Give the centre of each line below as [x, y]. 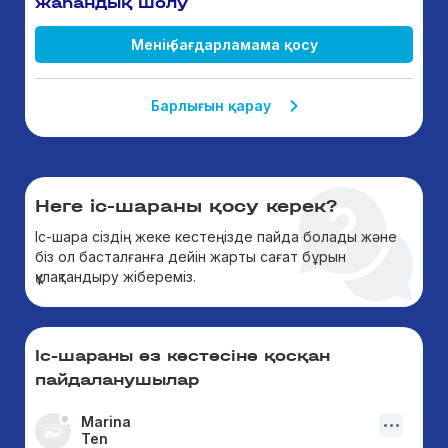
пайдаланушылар [117, 379]
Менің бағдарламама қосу [224, 44]
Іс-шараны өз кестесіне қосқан [182, 355]
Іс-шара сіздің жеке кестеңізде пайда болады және [216, 236]
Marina [106, 421]
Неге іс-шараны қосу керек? [186, 206]
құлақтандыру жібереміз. [115, 276]
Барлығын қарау [210, 105]
